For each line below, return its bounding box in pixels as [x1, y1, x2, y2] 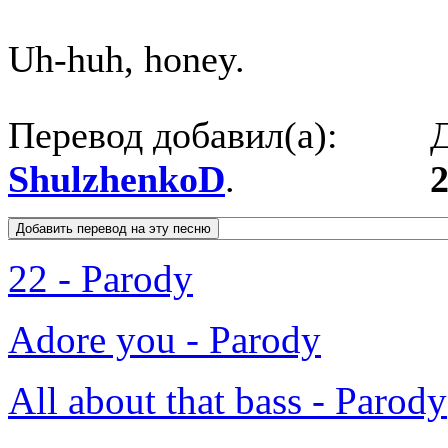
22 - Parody [8, 257, 193, 301]
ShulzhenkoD [8, 158, 225, 201]
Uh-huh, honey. [8, 38, 245, 81]
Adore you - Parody [8, 318, 321, 362]
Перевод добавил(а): [8, 114, 338, 157]
